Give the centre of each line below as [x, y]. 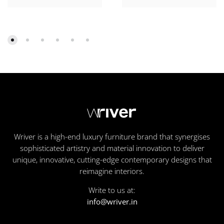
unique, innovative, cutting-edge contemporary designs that [112, 160]
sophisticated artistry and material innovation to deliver [112, 148]
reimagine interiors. [112, 171]
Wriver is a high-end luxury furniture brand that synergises [112, 137]
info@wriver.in [112, 202]
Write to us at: [112, 190]
